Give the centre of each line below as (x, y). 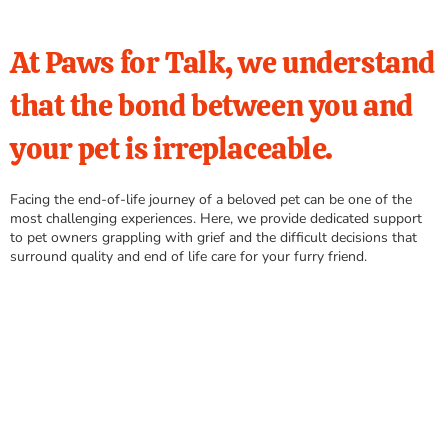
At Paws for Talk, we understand (222, 63)
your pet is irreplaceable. (172, 149)
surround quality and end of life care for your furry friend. (188, 257)
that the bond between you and (211, 106)
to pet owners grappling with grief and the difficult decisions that (213, 238)
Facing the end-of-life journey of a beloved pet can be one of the (211, 200)
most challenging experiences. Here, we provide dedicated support (216, 219)
